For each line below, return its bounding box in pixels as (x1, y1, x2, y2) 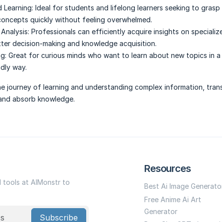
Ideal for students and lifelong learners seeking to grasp (35, 3, 220, 12)
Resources (144, 163, 191, 175)
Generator (144, 207, 178, 216)
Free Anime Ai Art (144, 195, 202, 204)
